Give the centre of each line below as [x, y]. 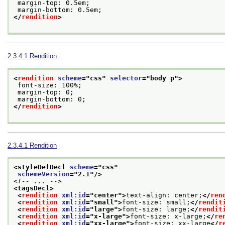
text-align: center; [164, 195]
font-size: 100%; [50, 85]
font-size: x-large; [168, 216]
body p [162, 78]
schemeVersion [44, 174]
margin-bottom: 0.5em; [60, 10]
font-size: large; [156, 209]
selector [126, 78]
